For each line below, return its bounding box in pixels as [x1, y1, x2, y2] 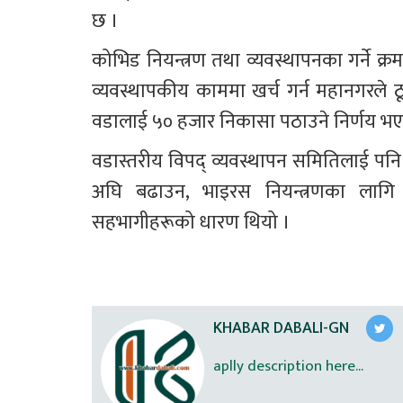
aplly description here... [213, 354, 363, 380]
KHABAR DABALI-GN [213, 314, 349, 342]
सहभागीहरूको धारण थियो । [92, 206, 291, 240]
